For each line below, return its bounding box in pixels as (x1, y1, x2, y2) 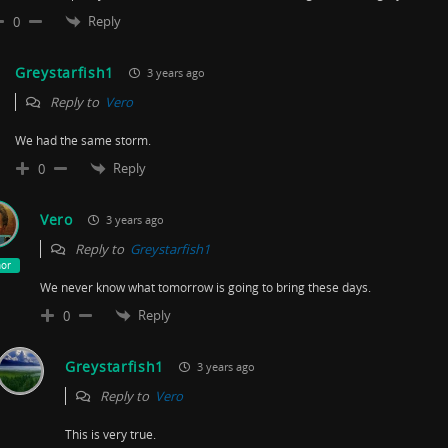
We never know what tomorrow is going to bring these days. (40, 278, 371, 295)
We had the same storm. (15, 131, 151, 148)
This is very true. (65, 425, 156, 442)
